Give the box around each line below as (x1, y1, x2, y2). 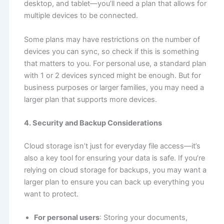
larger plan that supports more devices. (23, 94, 157, 104)
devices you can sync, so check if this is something (23, 46, 199, 56)
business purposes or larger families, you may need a (23, 82, 204, 92)
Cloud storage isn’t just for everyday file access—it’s (23, 141, 200, 150)
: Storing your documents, (99, 213, 187, 222)
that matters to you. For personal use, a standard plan (23, 58, 206, 68)
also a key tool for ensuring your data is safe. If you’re (23, 153, 205, 162)
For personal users (33, 213, 99, 222)
